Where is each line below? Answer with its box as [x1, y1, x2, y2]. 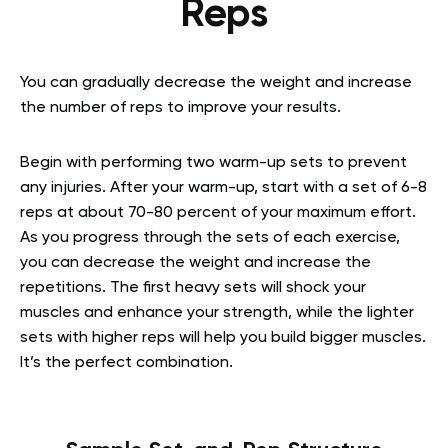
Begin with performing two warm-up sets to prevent [20, 155, 407, 171]
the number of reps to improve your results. [20, 100, 345, 116]
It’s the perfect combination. [20, 355, 237, 371]
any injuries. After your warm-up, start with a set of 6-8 [20, 180, 427, 196]
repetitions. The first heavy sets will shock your [20, 280, 366, 296]
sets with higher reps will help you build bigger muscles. [20, 330, 426, 346]
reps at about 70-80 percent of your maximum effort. [20, 205, 416, 221]
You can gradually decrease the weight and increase [20, 75, 412, 91]
